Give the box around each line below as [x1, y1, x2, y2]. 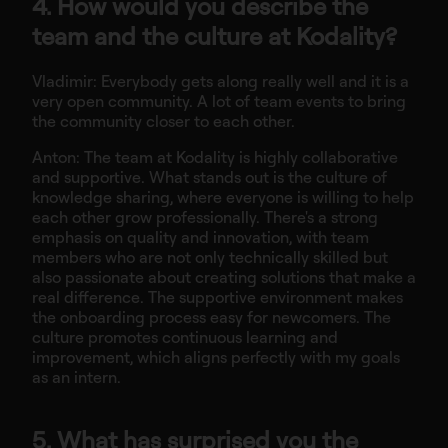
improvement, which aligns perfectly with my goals [32, 347, 400, 368]
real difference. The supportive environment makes [32, 287, 403, 308]
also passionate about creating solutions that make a [32, 267, 416, 288]
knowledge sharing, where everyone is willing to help [32, 187, 414, 208]
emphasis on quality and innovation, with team [32, 227, 369, 248]
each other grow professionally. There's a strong [32, 207, 378, 228]
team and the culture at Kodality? [32, 21, 397, 52]
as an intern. [32, 367, 121, 388]
